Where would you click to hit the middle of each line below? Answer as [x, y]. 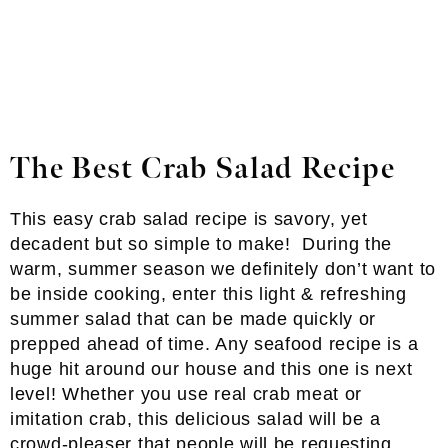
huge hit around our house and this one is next [211, 369]
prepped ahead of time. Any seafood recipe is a [214, 344]
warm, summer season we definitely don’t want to [223, 269]
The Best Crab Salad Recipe [203, 169]
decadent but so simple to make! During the [201, 244]
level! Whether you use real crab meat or [186, 394]
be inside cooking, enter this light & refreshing [208, 294]
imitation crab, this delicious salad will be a [195, 419]
